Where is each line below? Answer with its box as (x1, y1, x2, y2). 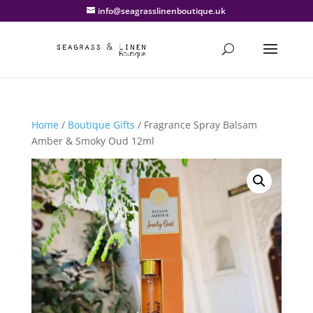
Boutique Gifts (67, 118, 135, 131)
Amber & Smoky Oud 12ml (31, 134, 154, 147)
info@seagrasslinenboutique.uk (98, 5, 226, 17)
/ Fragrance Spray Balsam (134, 118, 257, 131)
